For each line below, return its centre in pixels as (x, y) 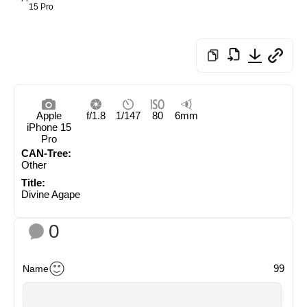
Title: (33, 182)
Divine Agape (51, 194)
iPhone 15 (49, 127)
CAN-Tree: (46, 153)
